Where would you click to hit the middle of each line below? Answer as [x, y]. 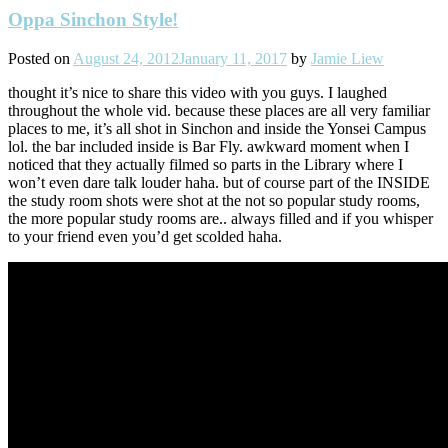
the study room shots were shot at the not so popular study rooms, [214, 201]
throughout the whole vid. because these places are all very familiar [219, 111]
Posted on [40, 59]
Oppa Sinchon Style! [93, 20]
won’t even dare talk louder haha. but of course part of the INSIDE [219, 183]
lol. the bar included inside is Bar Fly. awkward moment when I [208, 147]
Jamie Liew [347, 59]
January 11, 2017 [233, 59]
